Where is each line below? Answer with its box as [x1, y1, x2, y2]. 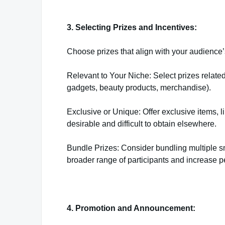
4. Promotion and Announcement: [67, 204, 195, 212]
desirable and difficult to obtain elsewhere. [67, 120, 216, 128]
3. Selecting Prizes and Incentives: [67, 23, 197, 32]
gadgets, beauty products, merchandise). [67, 83, 211, 92]
